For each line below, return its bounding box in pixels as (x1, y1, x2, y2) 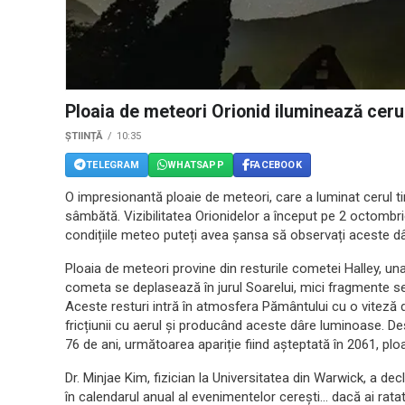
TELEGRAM (86, 158, 139, 171)
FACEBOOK (250, 158, 302, 171)
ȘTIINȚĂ (65, 130, 103, 143)
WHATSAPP (167, 158, 224, 171)
